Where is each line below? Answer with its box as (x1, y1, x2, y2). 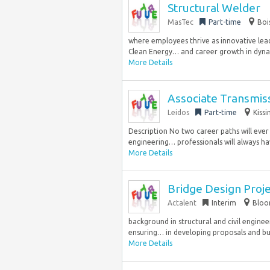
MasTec (168, 18, 193, 26)
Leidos (168, 108, 189, 116)
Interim (212, 199, 236, 207)
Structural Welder (168, 1, 260, 14)
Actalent (168, 199, 196, 207)
